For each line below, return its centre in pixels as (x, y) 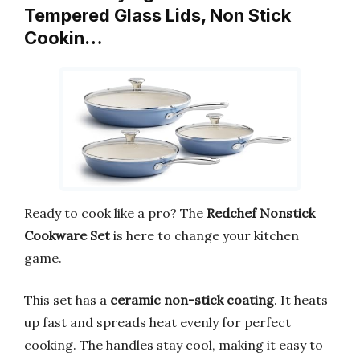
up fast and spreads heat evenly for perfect (157, 322)
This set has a (67, 299)
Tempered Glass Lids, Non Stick (157, 16)
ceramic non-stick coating (192, 299)
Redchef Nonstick (261, 213)
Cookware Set (67, 235)
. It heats (301, 299)
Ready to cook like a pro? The (115, 213)
